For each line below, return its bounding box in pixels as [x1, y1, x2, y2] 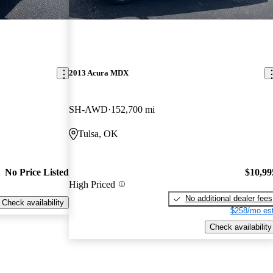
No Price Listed [5, 166, 69, 177]
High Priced [69, 179, 116, 190]
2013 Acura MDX [69, 68, 129, 78]
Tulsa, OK [78, 128, 119, 139]
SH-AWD [69, 104, 108, 115]
